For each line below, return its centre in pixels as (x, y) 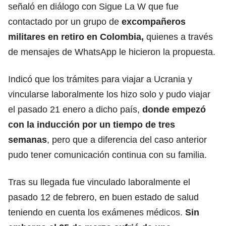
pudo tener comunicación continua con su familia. (107, 155)
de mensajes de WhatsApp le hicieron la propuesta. (112, 52)
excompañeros (152, 21)
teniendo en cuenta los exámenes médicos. (95, 212)
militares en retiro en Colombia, (76, 37)
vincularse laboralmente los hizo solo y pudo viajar (109, 94)
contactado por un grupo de (64, 21)
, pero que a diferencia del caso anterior (127, 139)
